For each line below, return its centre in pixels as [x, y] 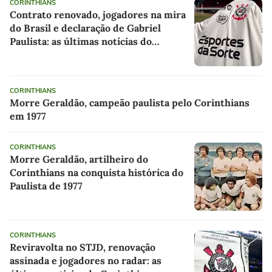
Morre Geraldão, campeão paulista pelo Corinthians [130, 102]
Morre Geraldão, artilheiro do [79, 159]
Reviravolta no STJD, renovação [83, 247]
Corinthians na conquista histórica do [97, 172]
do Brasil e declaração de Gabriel [85, 28]
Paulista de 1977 [46, 185]
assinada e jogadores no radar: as [86, 260]
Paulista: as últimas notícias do [81, 41]
